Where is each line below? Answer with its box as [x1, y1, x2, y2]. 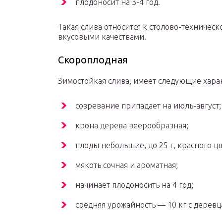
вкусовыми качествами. [58, 32, 146, 42]
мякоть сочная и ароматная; [75, 161, 178, 170]
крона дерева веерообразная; [75, 121, 188, 130]
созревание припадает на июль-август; [75, 101, 221, 111]
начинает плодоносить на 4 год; [75, 180, 193, 190]
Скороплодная [58, 54, 128, 66]
